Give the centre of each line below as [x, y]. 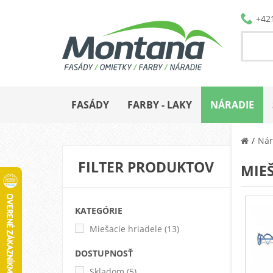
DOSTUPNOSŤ [104, 253]
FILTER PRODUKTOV [146, 167]
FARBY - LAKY [160, 105]
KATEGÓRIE [99, 210]
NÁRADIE [232, 105]
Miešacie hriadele [126, 229]
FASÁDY [90, 105]
